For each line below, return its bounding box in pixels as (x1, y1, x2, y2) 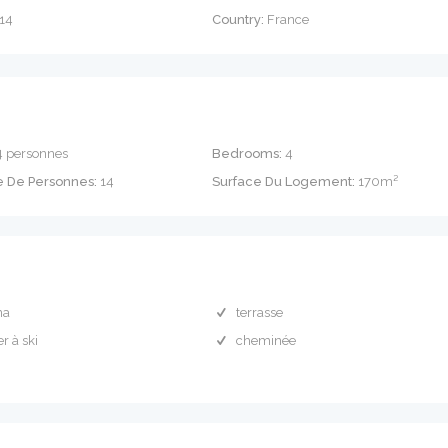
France (264, 12, 310, 27)
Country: (212, 12, 265, 27)
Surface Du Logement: (212, 174, 356, 189)
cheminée (235, 333, 296, 348)
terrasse (235, 305, 283, 320)
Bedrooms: (212, 146, 283, 161)
